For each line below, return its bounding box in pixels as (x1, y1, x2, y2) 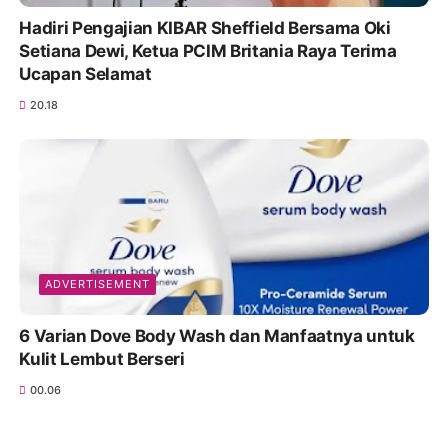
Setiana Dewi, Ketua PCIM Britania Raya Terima (19, 41, 397, 62)
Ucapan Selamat (19, 64, 152, 85)
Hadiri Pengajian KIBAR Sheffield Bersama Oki (19, 18, 391, 39)
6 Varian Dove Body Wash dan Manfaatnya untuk (19, 325, 415, 346)
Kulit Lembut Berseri (19, 348, 185, 369)
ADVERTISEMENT (45, 276, 151, 291)
